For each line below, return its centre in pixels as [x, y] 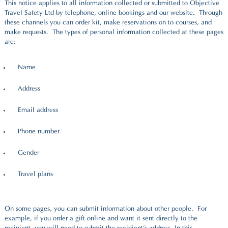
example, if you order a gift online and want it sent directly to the [101, 219]
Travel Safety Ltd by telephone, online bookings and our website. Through [113, 13]
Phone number [39, 132]
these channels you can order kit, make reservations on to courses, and [108, 23]
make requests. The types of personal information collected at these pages [114, 33]
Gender [28, 153]
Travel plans [35, 174]
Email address [38, 110]
